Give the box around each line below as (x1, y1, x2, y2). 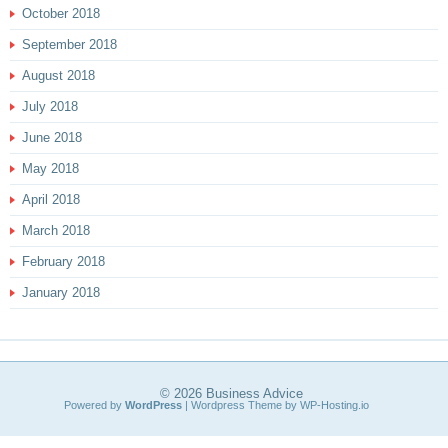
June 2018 (22, 129, 82, 145)
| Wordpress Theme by (182, 398, 300, 411)
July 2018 (22, 98, 78, 114)
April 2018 (22, 191, 80, 207)
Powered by (64, 398, 125, 411)
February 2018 (22, 253, 105, 269)
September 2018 (22, 36, 117, 52)
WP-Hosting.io (300, 398, 369, 411)
